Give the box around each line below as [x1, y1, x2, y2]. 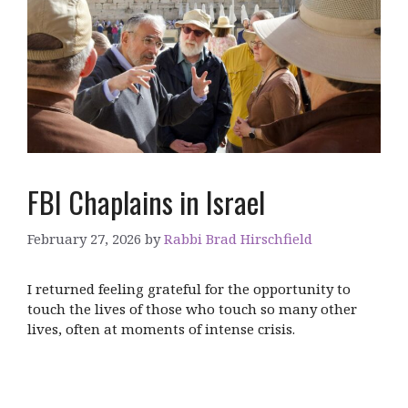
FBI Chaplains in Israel [27, 180, 265, 224]
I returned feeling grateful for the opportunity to [27, 279, 351, 298]
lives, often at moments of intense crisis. [27, 319, 295, 338]
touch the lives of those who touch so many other [27, 299, 357, 318]
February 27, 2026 [27, 229, 141, 248]
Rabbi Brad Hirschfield [164, 229, 312, 248]
